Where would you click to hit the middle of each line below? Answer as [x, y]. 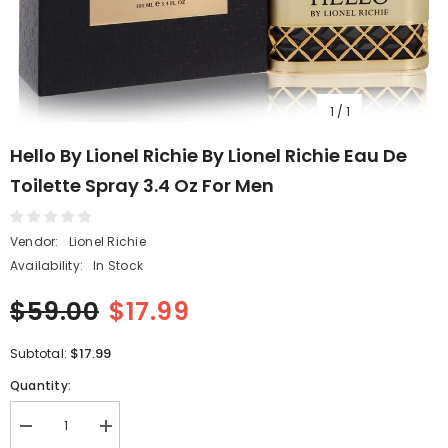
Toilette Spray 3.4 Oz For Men [142, 185]
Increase [129, 432]
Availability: [47, 265]
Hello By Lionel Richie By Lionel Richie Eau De [208, 155]
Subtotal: [40, 353]
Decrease [51, 432]
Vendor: [34, 241]
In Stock [118, 265]
